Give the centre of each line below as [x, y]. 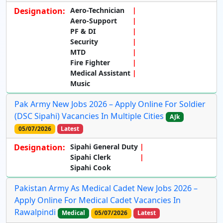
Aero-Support [94, 21]
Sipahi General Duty [104, 147]
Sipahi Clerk [91, 157]
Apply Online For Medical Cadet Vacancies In [98, 200]
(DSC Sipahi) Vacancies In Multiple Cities [89, 116]
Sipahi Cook [91, 168]
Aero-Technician [97, 10]
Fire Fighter [90, 63]
